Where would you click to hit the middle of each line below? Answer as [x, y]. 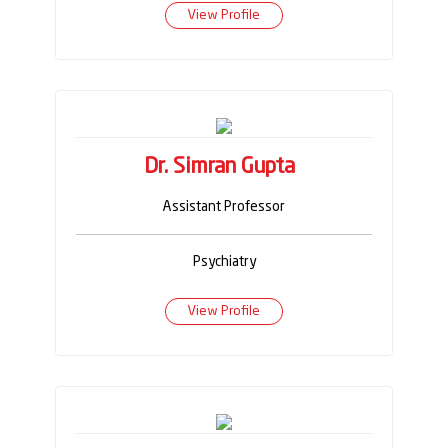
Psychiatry [224, 262]
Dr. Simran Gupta [219, 167]
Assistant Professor [224, 207]
